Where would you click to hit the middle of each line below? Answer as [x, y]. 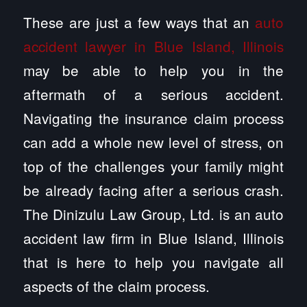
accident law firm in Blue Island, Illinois [153, 237]
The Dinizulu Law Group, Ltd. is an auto [153, 213]
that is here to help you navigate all [153, 261]
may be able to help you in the [153, 70]
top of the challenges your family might [153, 165]
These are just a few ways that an [139, 22]
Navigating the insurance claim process [153, 118]
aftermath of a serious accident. [153, 94]
